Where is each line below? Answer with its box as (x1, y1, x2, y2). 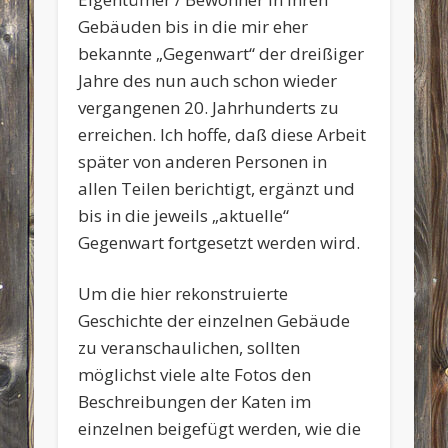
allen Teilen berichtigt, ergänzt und (78, 176, 356, 200)
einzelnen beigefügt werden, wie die (78, 416, 362, 440)
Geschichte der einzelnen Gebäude (78, 308, 351, 332)
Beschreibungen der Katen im (78, 389, 312, 413)
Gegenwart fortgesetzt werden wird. (78, 230, 361, 254)
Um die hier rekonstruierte (78, 281, 289, 305)
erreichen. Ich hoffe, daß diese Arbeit (78, 122, 367, 146)
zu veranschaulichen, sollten (78, 335, 301, 359)
